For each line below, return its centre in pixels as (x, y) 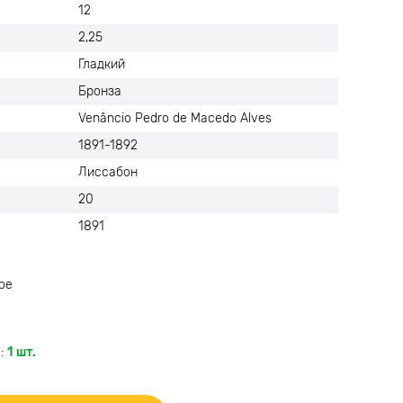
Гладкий (102, 64)
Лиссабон (108, 172)
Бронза (100, 91)
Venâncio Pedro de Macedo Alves (175, 118)
